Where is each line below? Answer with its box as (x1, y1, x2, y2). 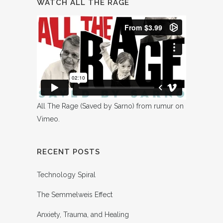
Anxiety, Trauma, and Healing (37, 210, 129, 219)
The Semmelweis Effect (37, 190, 112, 199)
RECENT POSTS (37, 147, 100, 156)
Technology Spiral (37, 170, 96, 179)
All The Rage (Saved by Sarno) (37, 102, 134, 110)
